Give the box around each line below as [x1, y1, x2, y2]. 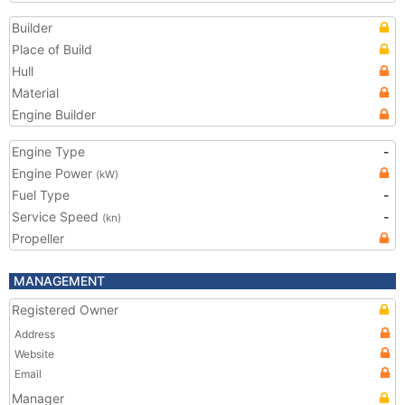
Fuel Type [12, 187, 70, 202]
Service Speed [12, 209, 102, 224]
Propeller [12, 231, 64, 246]
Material [12, 85, 59, 100]
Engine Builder [12, 107, 96, 122]
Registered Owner [12, 302, 118, 317]
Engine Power [12, 165, 96, 181]
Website [14, 347, 54, 361]
